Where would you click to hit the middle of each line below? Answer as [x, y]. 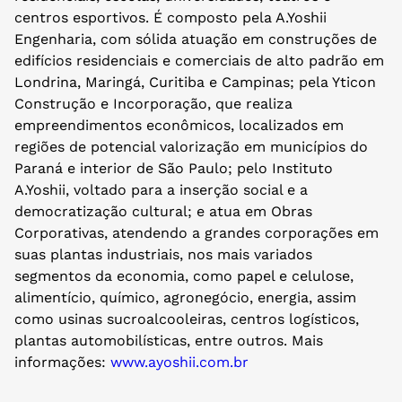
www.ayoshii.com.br [177, 363]
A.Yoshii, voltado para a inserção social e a [161, 190]
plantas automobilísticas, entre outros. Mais [169, 341]
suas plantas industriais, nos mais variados [163, 255]
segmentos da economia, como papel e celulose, [184, 276]
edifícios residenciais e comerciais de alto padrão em [199, 61]
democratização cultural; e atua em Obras [163, 212]
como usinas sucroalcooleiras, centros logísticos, [187, 319]
